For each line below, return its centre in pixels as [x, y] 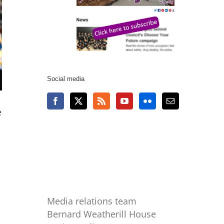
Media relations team [92, 201]
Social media [66, 79]
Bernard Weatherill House [102, 214]
